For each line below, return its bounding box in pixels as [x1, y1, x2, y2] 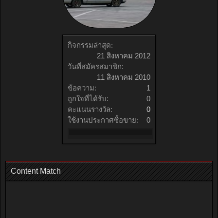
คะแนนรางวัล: [68, 105, 112, 114]
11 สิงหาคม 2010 [97, 73, 150, 82]
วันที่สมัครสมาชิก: [68, 62, 124, 71]
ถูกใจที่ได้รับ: [68, 94, 109, 103]
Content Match [11, 167, 61, 175]
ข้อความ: [68, 84, 96, 92]
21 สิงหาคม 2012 [97, 52, 150, 60]
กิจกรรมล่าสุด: [68, 41, 113, 50]
